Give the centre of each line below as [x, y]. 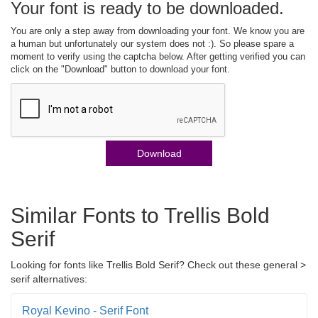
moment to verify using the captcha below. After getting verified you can [158, 56]
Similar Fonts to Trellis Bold [140, 215]
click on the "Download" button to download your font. [120, 69]
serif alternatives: [49, 279]
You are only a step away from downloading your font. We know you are [158, 31]
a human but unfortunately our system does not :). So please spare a [152, 43]
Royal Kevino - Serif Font [85, 310]
